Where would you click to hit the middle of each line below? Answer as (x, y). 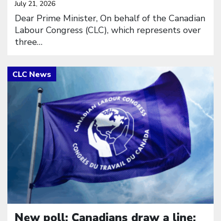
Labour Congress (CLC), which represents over (108, 30)
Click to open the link (53, 72)
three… (29, 42)
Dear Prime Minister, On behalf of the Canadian (110, 18)
